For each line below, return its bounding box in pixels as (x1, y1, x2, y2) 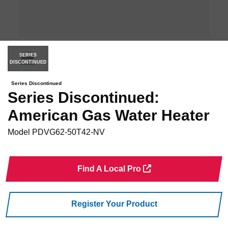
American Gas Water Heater (8, 107, 210, 124)
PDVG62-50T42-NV (32, 128, 105, 136)
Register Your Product (71, 199, 157, 209)
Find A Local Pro (77, 164, 143, 173)
